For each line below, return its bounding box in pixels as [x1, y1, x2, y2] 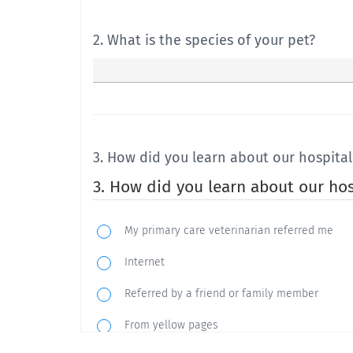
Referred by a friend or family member [124, 287, 318, 300]
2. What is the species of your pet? [93, 32, 315, 49]
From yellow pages [124, 318, 218, 332]
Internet [124, 255, 165, 269]
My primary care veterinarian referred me [124, 224, 333, 237]
